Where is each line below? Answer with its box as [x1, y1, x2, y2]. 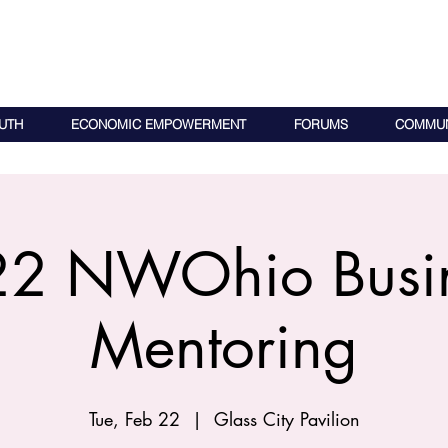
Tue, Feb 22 [88, 407, 180, 431]
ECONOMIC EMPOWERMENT [70, 116, 246, 132]
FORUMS [293, 116, 348, 132]
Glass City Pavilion [213, 407, 360, 431]
